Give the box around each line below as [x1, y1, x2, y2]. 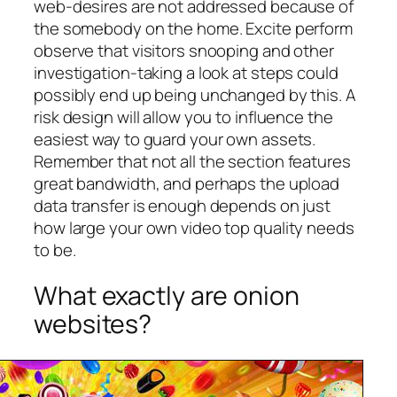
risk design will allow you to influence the [34, 105, 333, 128]
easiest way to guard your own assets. [34, 127, 316, 151]
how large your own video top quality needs [34, 215, 354, 239]
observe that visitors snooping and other [34, 38, 334, 62]
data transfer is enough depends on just [34, 193, 331, 217]
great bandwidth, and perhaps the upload [34, 171, 340, 195]
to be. [34, 237, 76, 261]
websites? [34, 307, 152, 342]
